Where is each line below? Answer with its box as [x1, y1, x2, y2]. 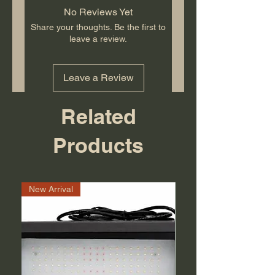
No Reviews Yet [64, 6, 133, 18]
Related [60, 104, 136, 130]
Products [53, 133, 144, 158]
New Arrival [29, 184, 73, 195]
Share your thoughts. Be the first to [31, 22, 166, 33]
